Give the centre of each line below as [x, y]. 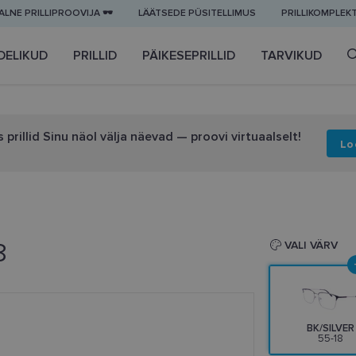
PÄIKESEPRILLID [189, 56]
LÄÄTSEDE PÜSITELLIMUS [197, 13]
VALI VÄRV [309, 246]
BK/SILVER [330, 329]
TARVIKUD [291, 56]
